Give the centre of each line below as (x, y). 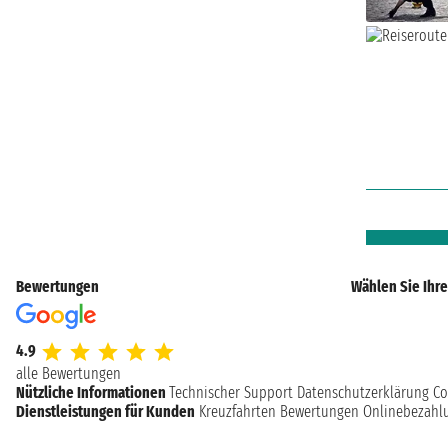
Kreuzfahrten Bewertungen (279, 412)
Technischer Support (231, 393)
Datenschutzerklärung (363, 393)
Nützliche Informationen (92, 393)
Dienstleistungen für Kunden (105, 412)
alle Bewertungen (68, 374)
